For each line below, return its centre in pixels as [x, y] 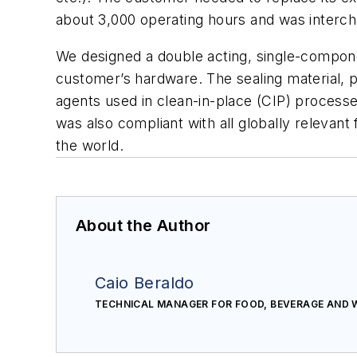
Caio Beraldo [145, 282]
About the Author [143, 225]
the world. [90, 145]
